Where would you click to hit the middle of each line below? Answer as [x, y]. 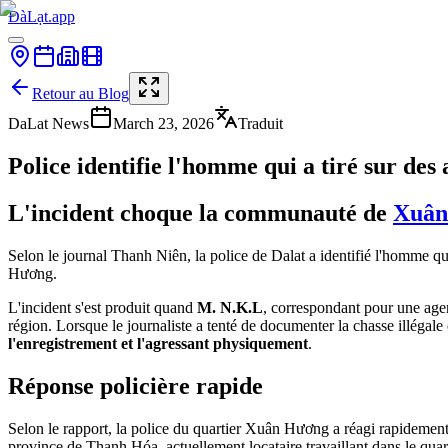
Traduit [260, 123]
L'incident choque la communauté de [200, 212]
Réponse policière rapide [135, 385]
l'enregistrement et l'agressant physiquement [158, 343]
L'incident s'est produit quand [102, 307]
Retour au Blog [80, 93]
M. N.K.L [230, 307]
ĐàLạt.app [41, 16]
